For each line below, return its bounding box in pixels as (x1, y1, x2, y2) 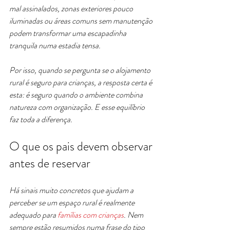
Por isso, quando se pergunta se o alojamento (9, 64, 152, 76)
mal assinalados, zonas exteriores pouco (9, 3, 135, 14)
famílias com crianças (57, 209, 124, 221)
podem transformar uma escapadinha (9, 27, 128, 39)
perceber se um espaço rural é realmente (9, 197, 136, 208)
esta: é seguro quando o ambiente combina (9, 89, 144, 101)
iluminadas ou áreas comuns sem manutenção (9, 15, 154, 27)
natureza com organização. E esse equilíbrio (9, 101, 146, 113)
